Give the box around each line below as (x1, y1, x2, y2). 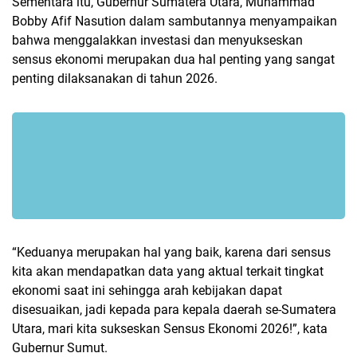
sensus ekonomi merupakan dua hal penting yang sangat (12, 52, 335, 67)
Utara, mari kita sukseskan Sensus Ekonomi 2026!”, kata (12, 320, 328, 336)
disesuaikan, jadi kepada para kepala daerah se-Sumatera (12, 301, 336, 317)
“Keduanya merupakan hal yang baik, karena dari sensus (12, 244, 331, 260)
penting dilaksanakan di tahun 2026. (12, 71, 221, 86)
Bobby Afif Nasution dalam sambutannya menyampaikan (12, 14, 337, 29)
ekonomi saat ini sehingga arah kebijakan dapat (12, 282, 282, 298)
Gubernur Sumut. (12, 339, 108, 355)
